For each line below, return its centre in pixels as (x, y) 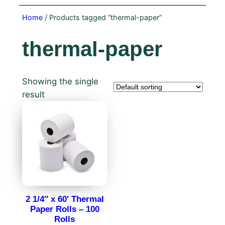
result (33, 94)
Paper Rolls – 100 (65, 209)
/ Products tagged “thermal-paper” (102, 17)
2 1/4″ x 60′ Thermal (65, 199)
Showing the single (60, 81)
